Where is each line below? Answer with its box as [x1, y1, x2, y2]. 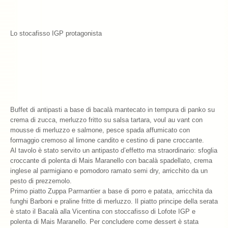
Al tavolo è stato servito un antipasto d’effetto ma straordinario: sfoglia [10, 147, 217, 155]
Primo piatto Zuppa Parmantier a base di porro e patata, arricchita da [10, 187, 212, 195]
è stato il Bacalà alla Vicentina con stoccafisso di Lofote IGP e [10, 208, 195, 216]
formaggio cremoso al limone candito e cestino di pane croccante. [10, 136, 204, 145]
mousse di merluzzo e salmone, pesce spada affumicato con [10, 126, 190, 134]
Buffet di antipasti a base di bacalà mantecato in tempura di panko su [10, 106, 215, 114]
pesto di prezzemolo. [10, 177, 72, 185]
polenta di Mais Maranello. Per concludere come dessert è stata [10, 218, 198, 226]
